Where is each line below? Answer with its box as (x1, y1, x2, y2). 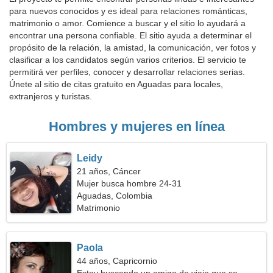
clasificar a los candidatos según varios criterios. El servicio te (9, 55, 246, 65)
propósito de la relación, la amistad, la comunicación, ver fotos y (9, 43, 256, 52)
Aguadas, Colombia (77, 191, 153, 200)
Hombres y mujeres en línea (48, 119, 225, 134)
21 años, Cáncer (77, 166, 141, 176)
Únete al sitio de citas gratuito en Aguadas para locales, (9, 79, 223, 89)
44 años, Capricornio (77, 256, 158, 266)
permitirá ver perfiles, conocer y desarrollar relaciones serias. (9, 67, 245, 77)
